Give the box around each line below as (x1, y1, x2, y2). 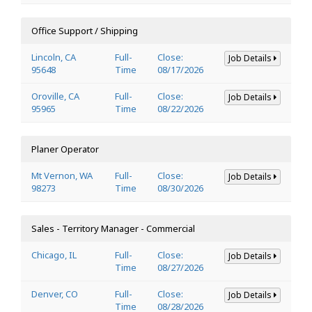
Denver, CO (31, 287, 78, 300)
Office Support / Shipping (31, 24, 138, 37)
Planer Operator (31, 142, 99, 155)
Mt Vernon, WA (31, 169, 93, 182)
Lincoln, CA (31, 50, 76, 63)
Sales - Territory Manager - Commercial (31, 221, 195, 235)
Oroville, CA (31, 89, 79, 102)
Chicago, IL (31, 248, 77, 261)
